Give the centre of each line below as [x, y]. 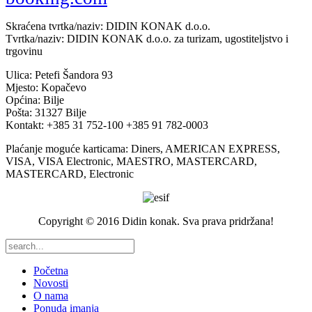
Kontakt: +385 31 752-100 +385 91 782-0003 [107, 125]
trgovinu [24, 52]
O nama [51, 296]
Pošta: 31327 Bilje [46, 113]
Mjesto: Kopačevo [46, 88]
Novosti [51, 283]
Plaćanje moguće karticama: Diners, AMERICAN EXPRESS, [143, 149]
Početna [51, 271]
